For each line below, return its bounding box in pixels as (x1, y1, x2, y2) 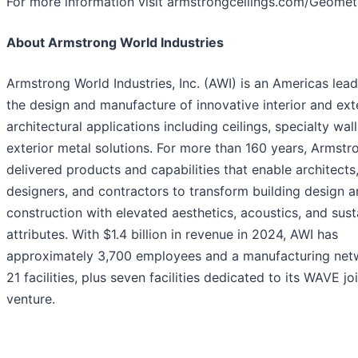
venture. (6, 291, 55, 308)
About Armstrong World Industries (6, 34, 224, 51)
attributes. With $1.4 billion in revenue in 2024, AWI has (6, 226, 338, 243)
